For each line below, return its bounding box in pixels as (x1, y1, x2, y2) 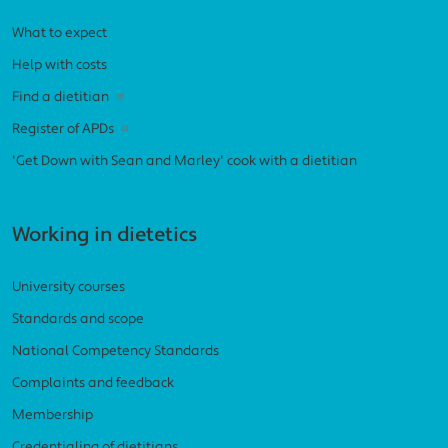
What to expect (12, 26, 107, 40)
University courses (12, 280, 125, 294)
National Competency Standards (12, 344, 219, 358)
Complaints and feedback (12, 376, 174, 390)
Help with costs (12, 58, 107, 72)
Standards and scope (12, 312, 144, 326)
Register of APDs (12, 122, 114, 136)
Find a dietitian (12, 90, 109, 104)
